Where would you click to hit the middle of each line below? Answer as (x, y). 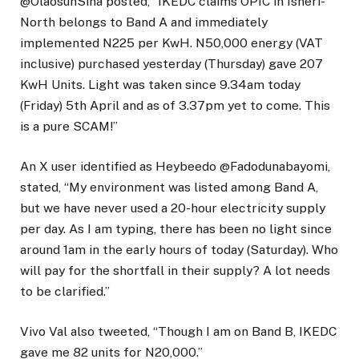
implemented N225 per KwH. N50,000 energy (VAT (171, 42)
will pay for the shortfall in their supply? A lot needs (175, 270)
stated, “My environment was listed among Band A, (169, 187)
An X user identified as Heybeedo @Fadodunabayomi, (175, 166)
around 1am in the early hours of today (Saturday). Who (179, 249)
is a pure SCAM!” (69, 126)
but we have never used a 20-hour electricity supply (173, 208)
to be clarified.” (65, 291)
